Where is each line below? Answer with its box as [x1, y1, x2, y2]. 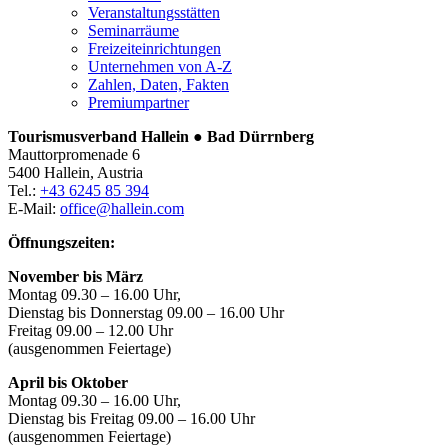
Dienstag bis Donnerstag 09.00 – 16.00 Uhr [8, 304, 284, 322]
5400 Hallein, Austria [8, 164, 143, 182]
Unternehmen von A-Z [88, 58, 232, 76]
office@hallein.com [60, 200, 184, 218]
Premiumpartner [88, 94, 189, 112]
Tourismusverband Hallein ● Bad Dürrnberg [8, 128, 314, 146]
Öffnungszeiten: [8, 234, 115, 252]
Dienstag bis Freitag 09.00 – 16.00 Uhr [8, 410, 255, 428]
